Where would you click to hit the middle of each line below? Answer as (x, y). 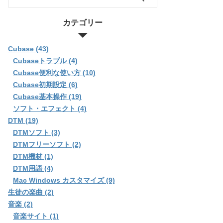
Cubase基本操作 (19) (47, 96)
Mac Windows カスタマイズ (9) (64, 180)
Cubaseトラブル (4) (45, 60)
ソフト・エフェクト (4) (50, 108)
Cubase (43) (28, 49)
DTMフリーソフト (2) (47, 144)
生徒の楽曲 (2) (31, 192)
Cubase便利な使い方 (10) (54, 72)
